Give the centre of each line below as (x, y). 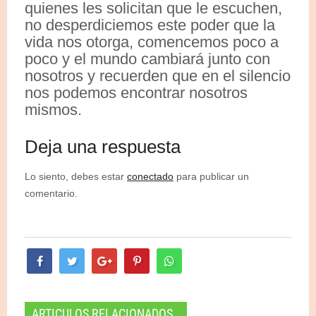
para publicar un (211, 177)
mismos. (53, 110)
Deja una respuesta (103, 147)
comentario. (51, 194)
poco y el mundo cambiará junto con (147, 59)
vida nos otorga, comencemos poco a (152, 42)
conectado (150, 177)
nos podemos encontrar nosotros (136, 93)
